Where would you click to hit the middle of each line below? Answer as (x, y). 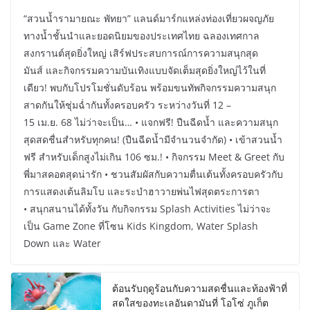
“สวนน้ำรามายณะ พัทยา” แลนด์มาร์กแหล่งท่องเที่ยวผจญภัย (149, 19)
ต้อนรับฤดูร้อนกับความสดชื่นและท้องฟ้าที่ (200, 289)
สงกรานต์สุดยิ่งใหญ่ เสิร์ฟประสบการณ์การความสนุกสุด (141, 53)
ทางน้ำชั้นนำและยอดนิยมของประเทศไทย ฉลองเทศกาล (142, 36)
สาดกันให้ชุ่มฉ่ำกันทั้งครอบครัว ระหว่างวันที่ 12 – (127, 105)
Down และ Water (62, 244)
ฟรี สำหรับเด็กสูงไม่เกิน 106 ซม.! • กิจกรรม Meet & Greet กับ (154, 157)
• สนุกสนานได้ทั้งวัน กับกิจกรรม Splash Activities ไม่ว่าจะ (147, 209)
